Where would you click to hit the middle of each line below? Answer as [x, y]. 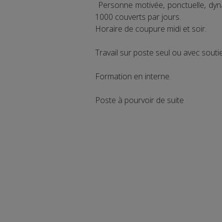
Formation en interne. [133, 77]
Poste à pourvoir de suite [139, 100]
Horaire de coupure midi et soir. [151, 29]
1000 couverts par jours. [138, 17]
